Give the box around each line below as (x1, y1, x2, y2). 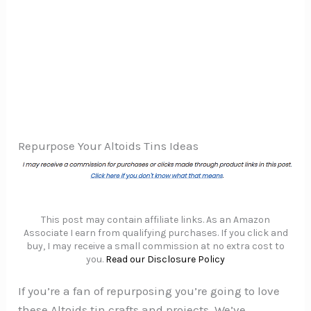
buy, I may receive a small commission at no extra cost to (26, 240, 285, 253)
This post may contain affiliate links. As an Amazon (41, 214, 270, 226)
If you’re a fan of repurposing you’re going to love (18, 283, 280, 298)
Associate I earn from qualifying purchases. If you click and (23, 227, 288, 239)
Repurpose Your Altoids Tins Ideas (18, 139, 199, 153)
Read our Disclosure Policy (106, 253, 225, 266)
